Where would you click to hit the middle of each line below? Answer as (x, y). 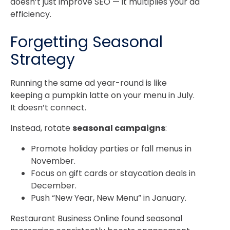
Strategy (43, 60)
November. (53, 161)
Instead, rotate (41, 128)
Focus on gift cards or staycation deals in (113, 174)
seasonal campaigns (119, 128)
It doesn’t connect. (48, 108)
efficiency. (31, 14)
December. (54, 186)
